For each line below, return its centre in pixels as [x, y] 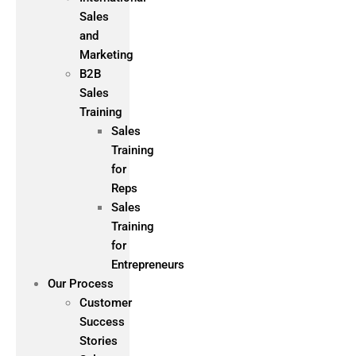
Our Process [81, 284]
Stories [99, 341]
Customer [106, 303]
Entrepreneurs [148, 265]
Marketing [106, 55]
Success [102, 322]
